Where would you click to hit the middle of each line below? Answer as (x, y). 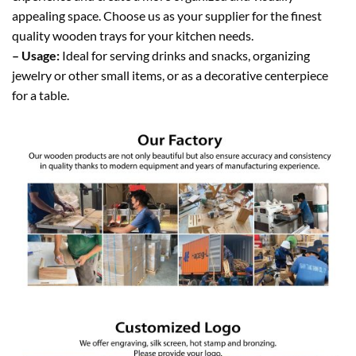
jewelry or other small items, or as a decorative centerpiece (170, 75)
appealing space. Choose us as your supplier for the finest (167, 15)
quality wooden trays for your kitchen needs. (133, 35)
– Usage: (36, 55)
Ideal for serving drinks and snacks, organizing (185, 55)
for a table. (41, 95)
